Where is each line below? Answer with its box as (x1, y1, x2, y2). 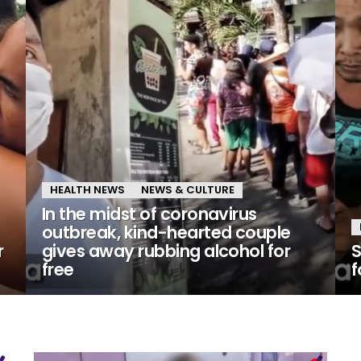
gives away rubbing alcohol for (42, 239, 291, 263)
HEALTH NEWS (50, 182, 125, 197)
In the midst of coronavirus (42, 202, 257, 226)
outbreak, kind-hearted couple (42, 221, 291, 244)
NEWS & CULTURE (141, 182, 234, 197)
